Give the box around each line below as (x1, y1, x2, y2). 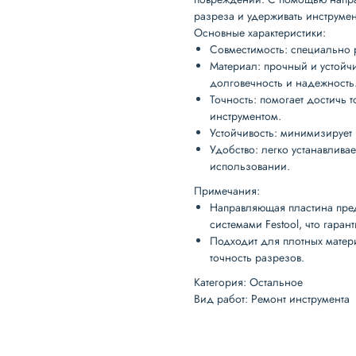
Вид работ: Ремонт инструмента (194, 290, 350, 307)
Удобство (210, 141, 255, 157)
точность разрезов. (210, 249, 304, 265)
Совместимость (210, 41, 284, 57)
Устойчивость (210, 124, 274, 141)
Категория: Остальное (194, 273, 303, 290)
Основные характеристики (194, 24, 323, 41)
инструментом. (210, 107, 281, 124)
